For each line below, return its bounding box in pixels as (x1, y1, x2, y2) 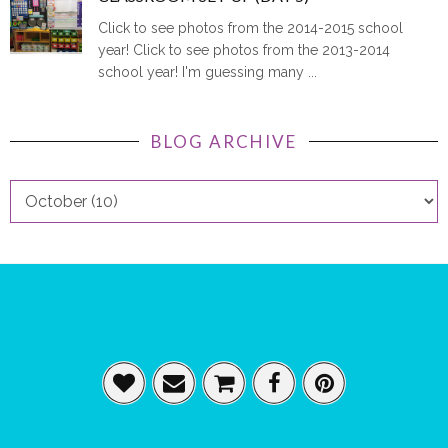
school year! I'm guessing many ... (98, 63, 318, 80)
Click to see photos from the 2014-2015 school (98, 19, 404, 36)
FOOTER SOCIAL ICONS (136, 311, 312, 331)
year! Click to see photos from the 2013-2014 (98, 41, 391, 58)
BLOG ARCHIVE (151, 130, 297, 152)
